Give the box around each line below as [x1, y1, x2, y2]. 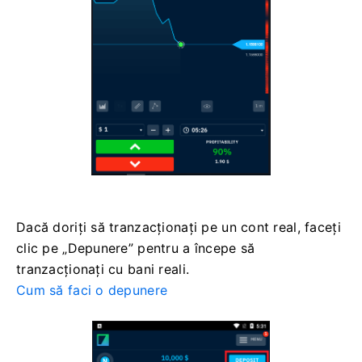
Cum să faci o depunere [16, 281, 168, 298]
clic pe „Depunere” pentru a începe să [16, 239, 255, 256]
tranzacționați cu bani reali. [16, 260, 190, 277]
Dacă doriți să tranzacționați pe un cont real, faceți [16, 218, 341, 235]
